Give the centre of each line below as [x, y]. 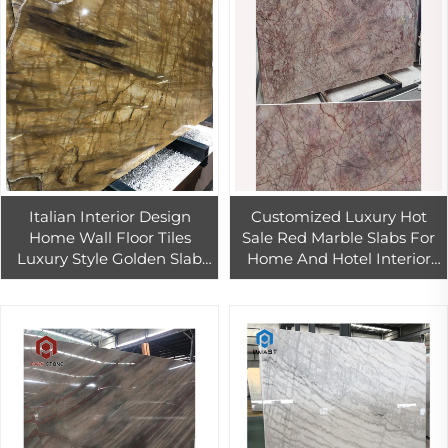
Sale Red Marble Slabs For [338, 238]
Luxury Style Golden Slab [109, 259]
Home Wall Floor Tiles [109, 238]
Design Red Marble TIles [338, 280]
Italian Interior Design [109, 217]
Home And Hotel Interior [338, 259]
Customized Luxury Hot [338, 217]
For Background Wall [338, 301]
